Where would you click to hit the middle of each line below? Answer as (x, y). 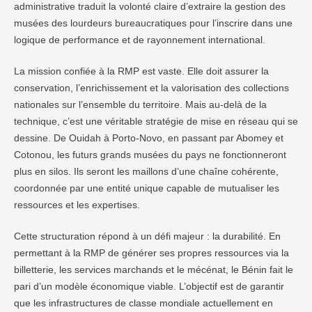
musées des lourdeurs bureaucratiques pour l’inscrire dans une (153, 23)
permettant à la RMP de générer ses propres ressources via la (151, 253)
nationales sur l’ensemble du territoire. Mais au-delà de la (140, 104)
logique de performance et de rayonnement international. (140, 40)
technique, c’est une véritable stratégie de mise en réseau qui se (156, 121)
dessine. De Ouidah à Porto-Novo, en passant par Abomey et (149, 138)
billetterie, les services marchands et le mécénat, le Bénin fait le (154, 270)
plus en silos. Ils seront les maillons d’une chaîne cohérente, (146, 171)
